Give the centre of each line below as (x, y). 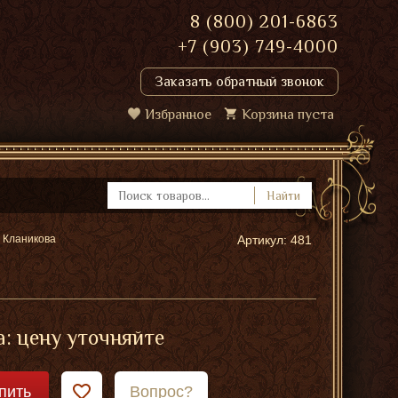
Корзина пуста (288, 115)
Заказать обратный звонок (239, 82)
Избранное (178, 115)
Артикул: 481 (275, 240)
